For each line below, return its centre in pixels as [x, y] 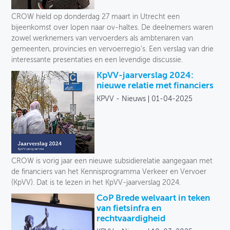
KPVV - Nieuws [121, 99]
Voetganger [55, 78]
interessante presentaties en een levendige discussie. [97, 60]
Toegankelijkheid [63, 12]
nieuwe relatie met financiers [155, 86]
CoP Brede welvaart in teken [153, 199]
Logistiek [50, 56]
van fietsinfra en [129, 209]
